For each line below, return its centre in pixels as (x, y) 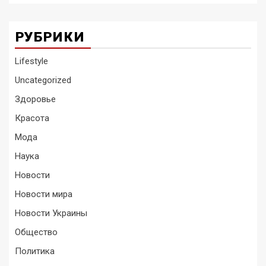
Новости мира (44, 194)
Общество (36, 232)
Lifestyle (31, 61)
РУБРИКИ (50, 37)
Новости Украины (51, 213)
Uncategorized (43, 80)
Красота (32, 118)
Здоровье (35, 99)
